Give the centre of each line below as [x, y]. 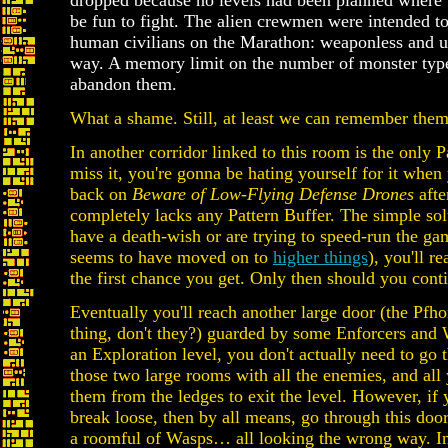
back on [101, 194]
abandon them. [123, 84]
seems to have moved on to [171, 257]
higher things [320, 257]
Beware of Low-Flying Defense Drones [273, 194]
